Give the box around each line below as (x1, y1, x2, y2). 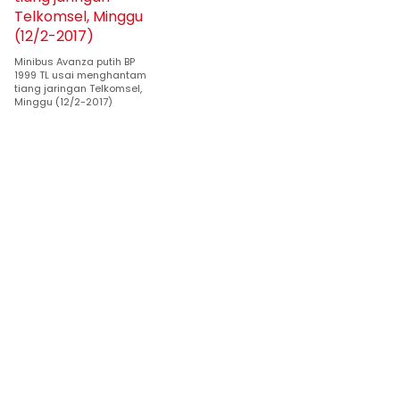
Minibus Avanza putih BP (14, 54, 135, 69)
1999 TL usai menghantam (14, 68, 146, 82)
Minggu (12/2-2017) (14, 95, 112, 109)
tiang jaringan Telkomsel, (14, 81, 142, 96)
